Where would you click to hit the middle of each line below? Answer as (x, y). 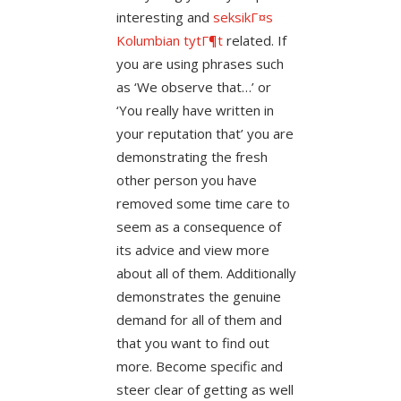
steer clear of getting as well (205, 389)
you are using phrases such (200, 63)
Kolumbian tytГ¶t (169, 40)
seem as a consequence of (198, 226)
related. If (254, 40)
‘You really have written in (195, 110)
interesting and (164, 17)
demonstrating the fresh (192, 156)
